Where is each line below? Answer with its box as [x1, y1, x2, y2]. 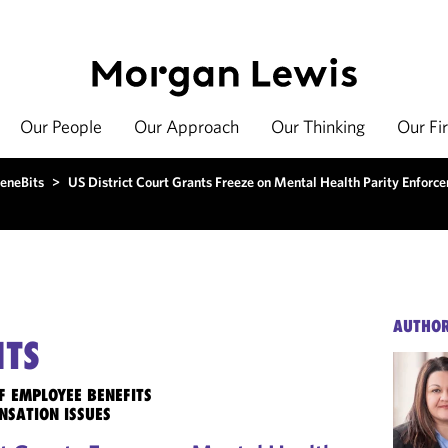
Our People [20, 115, 102, 138]
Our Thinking [271, 115, 365, 138]
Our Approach [134, 115, 239, 138]
